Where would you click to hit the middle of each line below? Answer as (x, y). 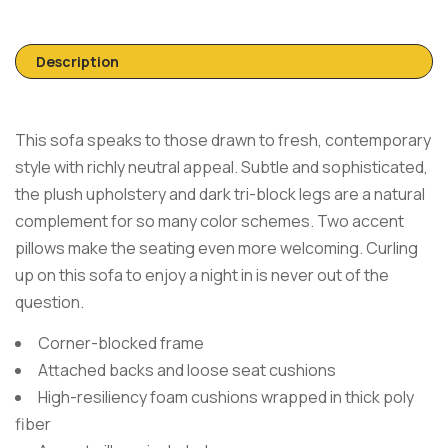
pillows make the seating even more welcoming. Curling (216, 248)
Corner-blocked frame (121, 342)
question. (49, 302)
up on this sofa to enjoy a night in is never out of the (202, 275)
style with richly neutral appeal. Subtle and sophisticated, (221, 167)
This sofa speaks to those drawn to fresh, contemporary (223, 140)
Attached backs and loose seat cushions (187, 369)
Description (77, 61)
